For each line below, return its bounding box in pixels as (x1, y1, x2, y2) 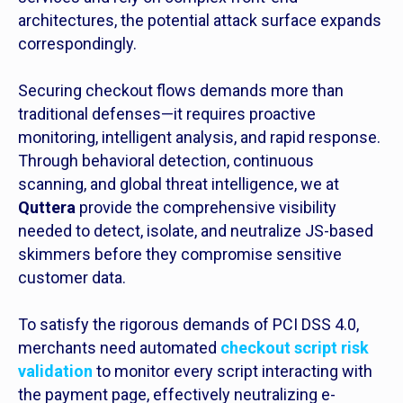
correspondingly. (18, 34, 137, 54)
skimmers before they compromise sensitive (18, 245, 342, 264)
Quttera (18, 198, 76, 218)
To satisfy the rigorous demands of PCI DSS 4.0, (18, 315, 359, 335)
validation (18, 362, 93, 381)
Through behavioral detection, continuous (18, 151, 314, 171)
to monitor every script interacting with (93, 362, 372, 381)
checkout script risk (220, 338, 369, 358)
